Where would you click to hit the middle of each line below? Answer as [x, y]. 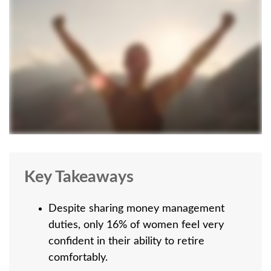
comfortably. [78, 257]
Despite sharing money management [136, 208]
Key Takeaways [79, 177]
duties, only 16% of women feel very [136, 225]
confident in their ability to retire [126, 241]
